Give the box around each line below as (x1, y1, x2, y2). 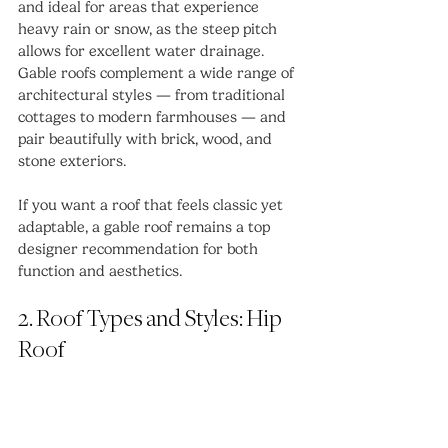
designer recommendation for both (18, 240, 262, 259)
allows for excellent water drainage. (18, 42, 268, 61)
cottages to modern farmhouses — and (18, 108, 290, 127)
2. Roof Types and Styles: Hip (18, 307, 285, 333)
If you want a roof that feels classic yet (18, 196, 287, 215)
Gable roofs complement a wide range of (18, 64, 298, 83)
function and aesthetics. (18, 262, 182, 281)
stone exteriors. (18, 152, 126, 171)
